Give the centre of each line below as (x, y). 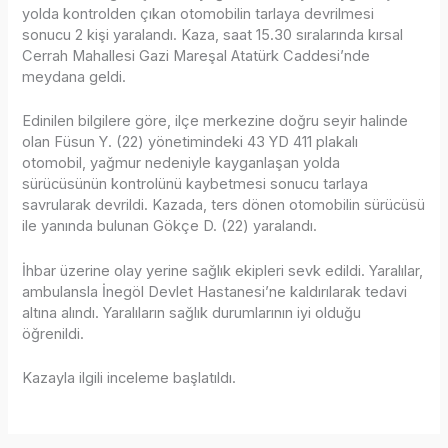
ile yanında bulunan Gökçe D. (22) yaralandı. (170, 226)
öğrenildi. (53, 333)
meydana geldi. (74, 76)
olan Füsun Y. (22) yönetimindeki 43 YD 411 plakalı (190, 142)
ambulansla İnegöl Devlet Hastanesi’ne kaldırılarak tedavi (215, 291)
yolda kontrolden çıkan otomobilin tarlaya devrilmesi (198, 13)
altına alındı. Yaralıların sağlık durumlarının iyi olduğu (192, 312)
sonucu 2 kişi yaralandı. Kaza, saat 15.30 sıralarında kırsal (213, 34)
